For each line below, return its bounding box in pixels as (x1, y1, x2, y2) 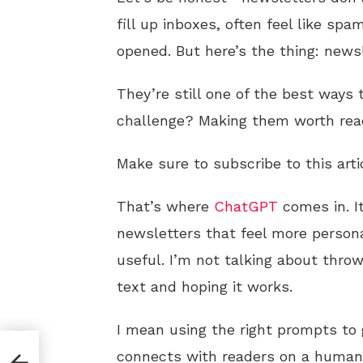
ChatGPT (214, 198, 278, 215)
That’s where (117, 198, 214, 215)
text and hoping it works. (117, 278, 293, 295)
